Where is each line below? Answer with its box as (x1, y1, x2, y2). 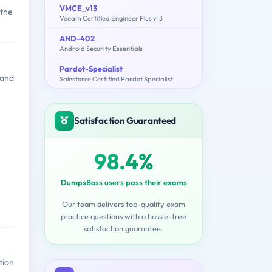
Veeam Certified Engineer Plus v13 (59, 13, 163, 22)
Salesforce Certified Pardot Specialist (59, 74, 173, 83)
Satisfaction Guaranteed (74, 114, 177, 126)
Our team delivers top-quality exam (62, 199, 185, 209)
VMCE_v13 (59, 2, 97, 13)
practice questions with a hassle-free (61, 211, 186, 221)
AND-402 (59, 33, 95, 43)
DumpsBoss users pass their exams (60, 177, 187, 187)
